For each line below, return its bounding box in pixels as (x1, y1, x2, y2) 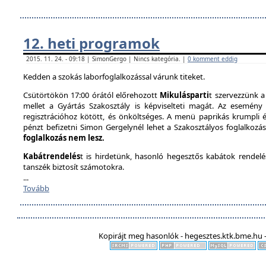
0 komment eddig (188, 55, 237, 63)
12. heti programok (23, 33, 160, 53)
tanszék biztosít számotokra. (23, 161, 126, 172)
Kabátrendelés (23, 151, 80, 161)
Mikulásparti (160, 90, 210, 100)
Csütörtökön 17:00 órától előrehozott (23, 90, 160, 100)
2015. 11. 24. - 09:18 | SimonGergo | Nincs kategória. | (26, 55, 188, 63)
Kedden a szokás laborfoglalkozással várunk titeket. (23, 71, 205, 82)
